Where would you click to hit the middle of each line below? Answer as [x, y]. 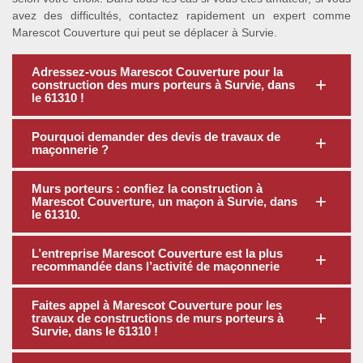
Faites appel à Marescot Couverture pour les [157, 305]
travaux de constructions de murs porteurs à [158, 318]
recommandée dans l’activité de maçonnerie [156, 266]
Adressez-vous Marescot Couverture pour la [157, 72]
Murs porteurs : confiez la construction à [147, 188]
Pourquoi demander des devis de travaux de [156, 137]
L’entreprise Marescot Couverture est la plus [157, 253]
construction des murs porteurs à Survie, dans [163, 85]
